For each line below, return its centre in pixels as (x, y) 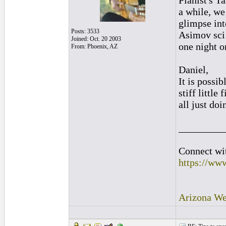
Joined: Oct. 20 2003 (96, 39)
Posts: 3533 (85, 31)
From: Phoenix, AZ (94, 46)
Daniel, (193, 70)
